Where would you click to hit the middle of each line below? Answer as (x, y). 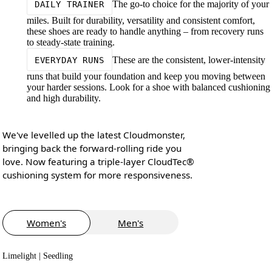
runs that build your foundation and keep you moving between (146, 76)
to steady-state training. (70, 42)
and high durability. (63, 98)
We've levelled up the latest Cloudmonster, (93, 134)
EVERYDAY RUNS (69, 60)
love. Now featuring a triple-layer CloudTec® (98, 161)
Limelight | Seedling (37, 256)
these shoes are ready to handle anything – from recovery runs (145, 32)
